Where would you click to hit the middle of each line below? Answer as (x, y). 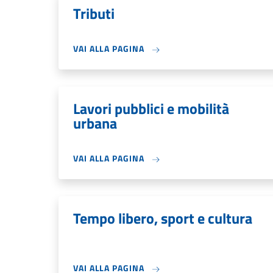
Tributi (94, 13)
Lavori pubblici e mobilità (151, 108)
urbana (95, 123)
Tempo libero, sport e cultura (163, 218)
